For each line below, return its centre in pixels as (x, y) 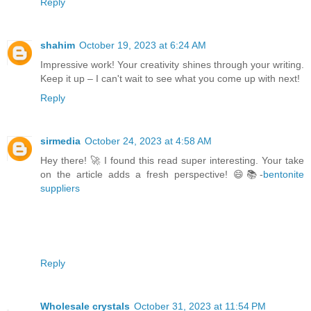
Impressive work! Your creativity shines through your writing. (172, 64)
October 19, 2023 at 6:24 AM (143, 45)
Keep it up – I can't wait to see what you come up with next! (170, 78)
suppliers (60, 188)
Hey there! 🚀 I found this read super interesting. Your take (172, 160)
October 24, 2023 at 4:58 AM (148, 141)
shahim (58, 45)
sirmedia (60, 141)
